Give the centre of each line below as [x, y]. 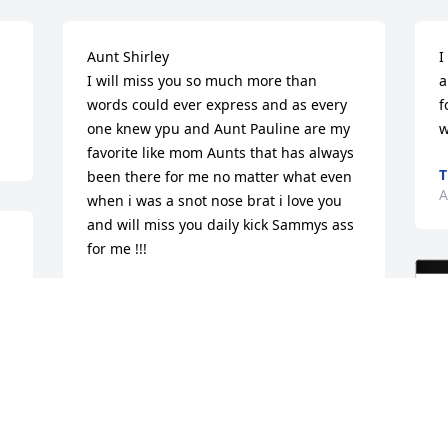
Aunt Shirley [130, 57]
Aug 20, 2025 [131, 315]
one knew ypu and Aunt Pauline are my [219, 129]
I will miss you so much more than [202, 81]
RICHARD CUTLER [147, 413]
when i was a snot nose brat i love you [215, 201]
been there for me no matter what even [220, 177]
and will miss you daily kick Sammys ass [221, 225]
